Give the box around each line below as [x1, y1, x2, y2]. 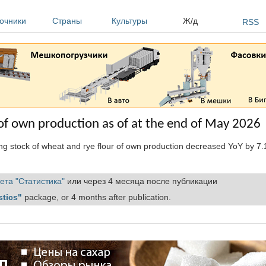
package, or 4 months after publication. [22, 192, 171, 202]
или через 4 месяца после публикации [65, 176, 217, 186]
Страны [52, 16, 82, 26]
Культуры [112, 16, 147, 26]
